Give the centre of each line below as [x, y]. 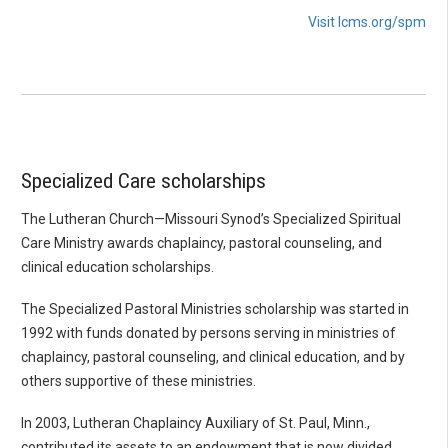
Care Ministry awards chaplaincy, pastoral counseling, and [201, 243]
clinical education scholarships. [117, 267]
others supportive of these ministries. [138, 381]
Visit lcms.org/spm [367, 21]
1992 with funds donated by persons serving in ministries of [208, 333]
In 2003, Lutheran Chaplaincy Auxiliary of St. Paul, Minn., [195, 423]
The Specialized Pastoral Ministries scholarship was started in [215, 309]
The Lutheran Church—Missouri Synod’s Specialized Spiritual [211, 219]
